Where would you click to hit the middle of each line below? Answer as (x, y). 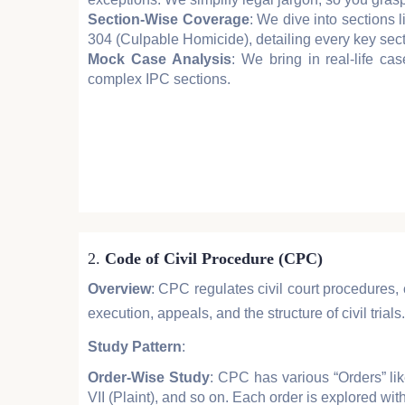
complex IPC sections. (159, 79)
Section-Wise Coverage (169, 19)
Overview (119, 289)
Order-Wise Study (149, 378)
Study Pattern (135, 347)
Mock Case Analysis (160, 59)
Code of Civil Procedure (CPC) (214, 259)
